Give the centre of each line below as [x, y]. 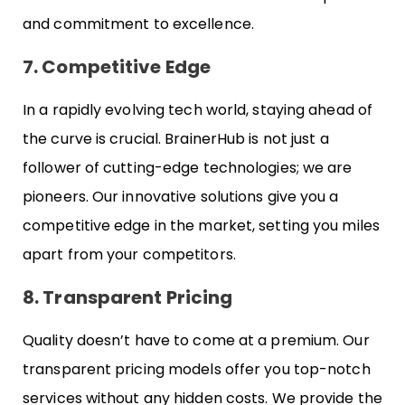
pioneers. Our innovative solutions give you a [181, 196]
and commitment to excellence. [138, 24]
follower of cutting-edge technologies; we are [188, 167]
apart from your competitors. [129, 254]
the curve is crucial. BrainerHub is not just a [176, 138]
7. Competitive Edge [117, 66]
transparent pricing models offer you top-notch [197, 369]
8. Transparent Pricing [128, 297]
